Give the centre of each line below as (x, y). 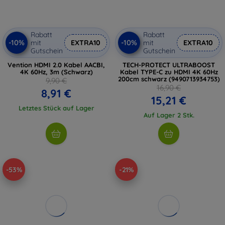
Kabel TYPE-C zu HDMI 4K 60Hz (169, 72)
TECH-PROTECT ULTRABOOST (169, 65)
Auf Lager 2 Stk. (169, 115)
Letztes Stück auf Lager (56, 108)
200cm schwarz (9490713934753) (169, 79)
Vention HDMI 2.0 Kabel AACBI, (56, 65)
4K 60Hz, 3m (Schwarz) (56, 72)
